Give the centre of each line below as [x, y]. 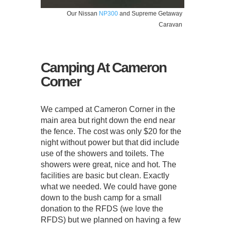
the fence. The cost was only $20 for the [111, 131]
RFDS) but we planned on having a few [110, 219]
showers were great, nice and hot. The [108, 164]
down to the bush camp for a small [101, 197]
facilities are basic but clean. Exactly [105, 175]
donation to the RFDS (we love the [102, 208]
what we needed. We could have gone [108, 186]
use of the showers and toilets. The [102, 153]
